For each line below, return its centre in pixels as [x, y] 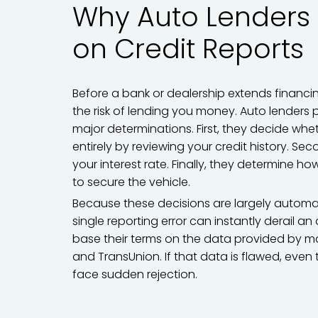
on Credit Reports [188, 49]
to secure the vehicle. [131, 182]
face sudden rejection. [135, 274]
